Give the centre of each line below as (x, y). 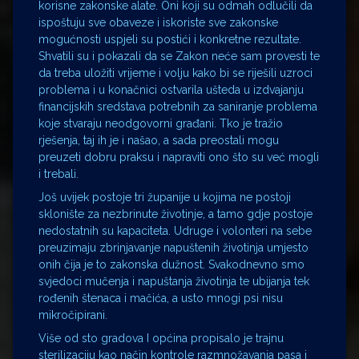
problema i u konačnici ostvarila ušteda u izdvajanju (171, 89)
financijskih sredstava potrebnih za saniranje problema (178, 106)
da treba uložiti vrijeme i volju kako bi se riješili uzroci (175, 73)
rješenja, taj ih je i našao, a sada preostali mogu (159, 140)
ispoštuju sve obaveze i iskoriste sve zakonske (158, 22)
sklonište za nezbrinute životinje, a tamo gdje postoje (175, 214)
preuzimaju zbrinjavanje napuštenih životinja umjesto (173, 247)
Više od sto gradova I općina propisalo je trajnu (161, 338)
